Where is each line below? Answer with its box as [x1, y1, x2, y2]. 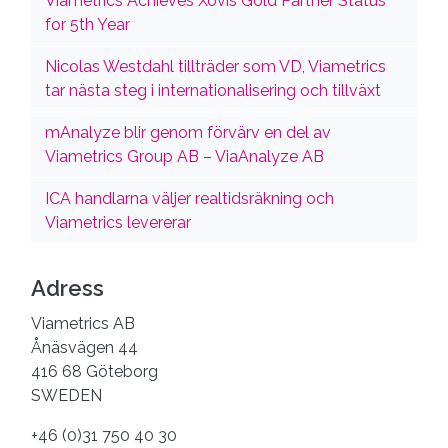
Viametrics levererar [45, 213, 192, 233]
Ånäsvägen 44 [31, 338, 138, 358]
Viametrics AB [31, 314, 135, 334]
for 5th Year [45, 15, 131, 35]
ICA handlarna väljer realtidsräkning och [45, 189, 335, 209]
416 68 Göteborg [31, 362, 158, 382]
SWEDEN [31, 386, 102, 406]
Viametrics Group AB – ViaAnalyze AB [45, 147, 325, 167]
